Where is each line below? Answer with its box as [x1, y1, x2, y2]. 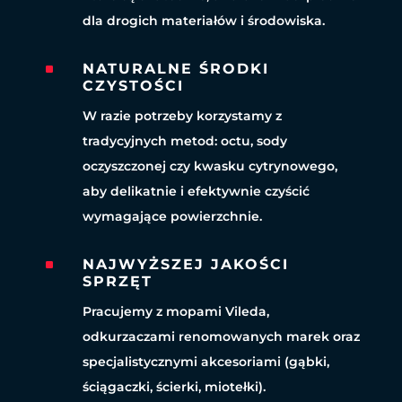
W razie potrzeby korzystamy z [82, 108, 282, 125]
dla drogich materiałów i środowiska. [82, 13, 325, 30]
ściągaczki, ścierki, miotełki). [82, 379, 266, 396]
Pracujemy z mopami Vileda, [82, 303, 269, 320]
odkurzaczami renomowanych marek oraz [82, 328, 360, 345]
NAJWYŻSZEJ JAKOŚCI [82, 256, 289, 274]
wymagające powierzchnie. [82, 208, 262, 225]
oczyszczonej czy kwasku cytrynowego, [82, 158, 337, 175]
